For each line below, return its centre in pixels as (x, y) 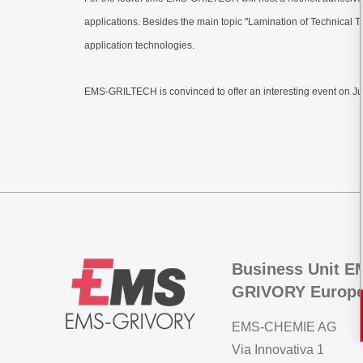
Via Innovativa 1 (278, 350)
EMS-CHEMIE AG (284, 327)
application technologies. (139, 45)
